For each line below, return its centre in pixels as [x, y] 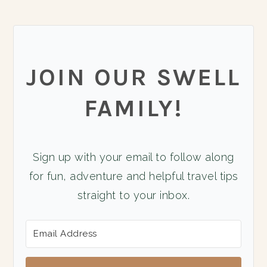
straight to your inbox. [133, 195]
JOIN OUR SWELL [133, 77]
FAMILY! [133, 108]
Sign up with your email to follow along [133, 157]
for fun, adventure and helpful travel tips [133, 176]
